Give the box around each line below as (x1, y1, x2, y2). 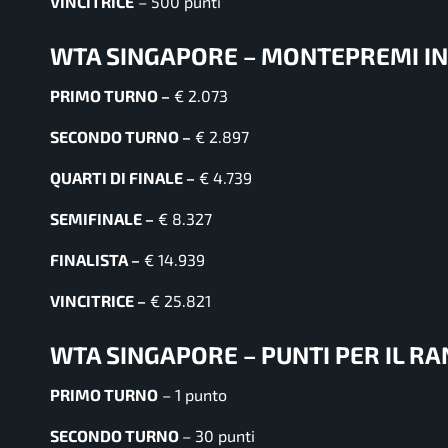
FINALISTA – (50, 249, 140, 269)
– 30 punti (182, 425, 255, 445)
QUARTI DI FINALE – (50, 167, 195, 187)
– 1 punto (158, 384, 227, 404)
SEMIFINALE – (50, 208, 154, 228)
